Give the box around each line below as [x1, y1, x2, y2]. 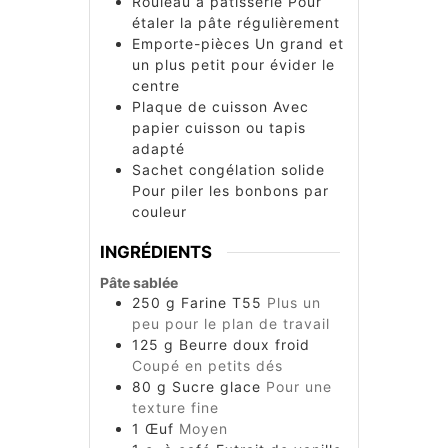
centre [132, 76, 180, 94]
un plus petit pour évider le [132, 55, 335, 73]
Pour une [266, 378, 332, 396]
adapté [132, 139, 185, 157]
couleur [132, 202, 187, 220]
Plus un [267, 294, 321, 312]
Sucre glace [172, 378, 261, 396]
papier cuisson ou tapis [132, 118, 306, 136]
